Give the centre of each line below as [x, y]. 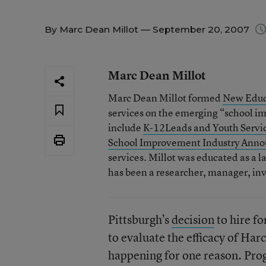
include [125, 127]
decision [193, 219]
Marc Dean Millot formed [165, 98]
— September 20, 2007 [195, 29]
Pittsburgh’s [140, 219]
